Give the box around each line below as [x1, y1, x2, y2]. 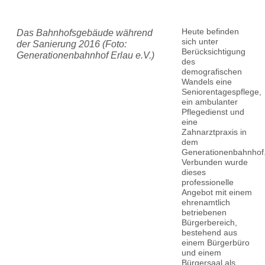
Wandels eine [181, 76, 232, 86]
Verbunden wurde [181, 157, 248, 167]
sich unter [181, 36, 218, 46]
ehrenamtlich [181, 197, 230, 207]
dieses [181, 167, 206, 177]
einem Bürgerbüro [181, 237, 250, 247]
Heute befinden [181, 26, 239, 36]
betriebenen [181, 207, 227, 217]
